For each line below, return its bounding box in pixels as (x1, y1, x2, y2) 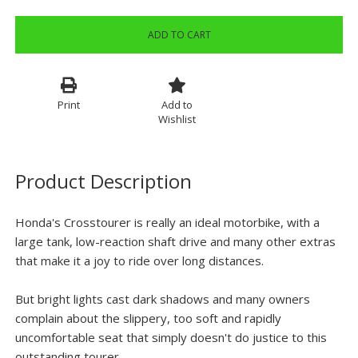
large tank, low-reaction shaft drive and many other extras (14, 233, 336, 249)
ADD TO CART (147, 28, 211, 42)
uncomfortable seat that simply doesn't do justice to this (14, 329, 327, 345)
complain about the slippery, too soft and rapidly (14, 310, 281, 326)
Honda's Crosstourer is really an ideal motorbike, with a (14, 214, 320, 230)
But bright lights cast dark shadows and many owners (14, 291, 310, 307)
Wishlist (158, 112, 197, 126)
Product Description (14, 168, 192, 194)
